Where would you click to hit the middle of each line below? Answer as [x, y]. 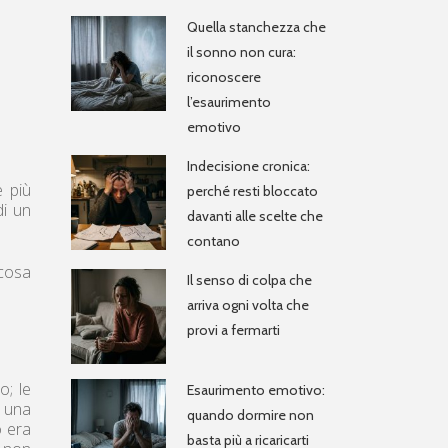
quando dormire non [250, 415]
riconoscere [224, 77]
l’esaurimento [229, 102]
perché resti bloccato [252, 191]
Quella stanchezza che [256, 27]
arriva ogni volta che [248, 305]
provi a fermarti [233, 330]
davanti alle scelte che [255, 216]
